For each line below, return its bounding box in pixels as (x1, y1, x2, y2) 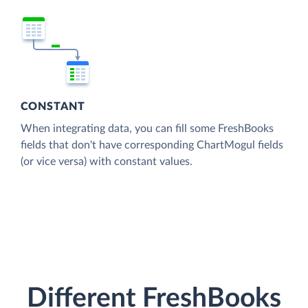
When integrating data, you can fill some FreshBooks (21, 122, 274, 134)
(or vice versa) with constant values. (21, 155, 192, 167)
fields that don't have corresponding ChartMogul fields (21, 139, 283, 151)
